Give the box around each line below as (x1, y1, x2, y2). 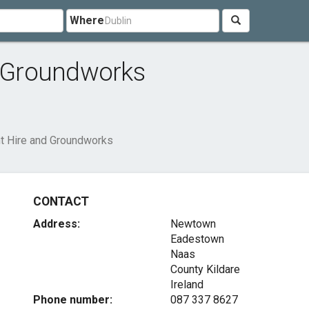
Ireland (170, 278, 203, 291)
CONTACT (33, 195, 89, 208)
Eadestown (170, 232, 224, 246)
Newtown (170, 217, 216, 230)
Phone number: (33, 293, 113, 306)
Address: (33, 217, 81, 230)
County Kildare (170, 263, 240, 276)
